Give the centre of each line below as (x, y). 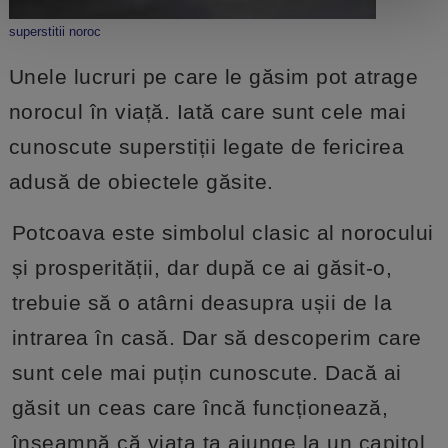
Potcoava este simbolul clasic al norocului (222, 232)
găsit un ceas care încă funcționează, (200, 407)
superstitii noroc (54, 31)
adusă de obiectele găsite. (141, 181)
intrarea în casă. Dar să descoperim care (216, 337)
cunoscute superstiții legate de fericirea (206, 146)
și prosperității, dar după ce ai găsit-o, (202, 267)
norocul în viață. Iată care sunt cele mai (207, 111)
